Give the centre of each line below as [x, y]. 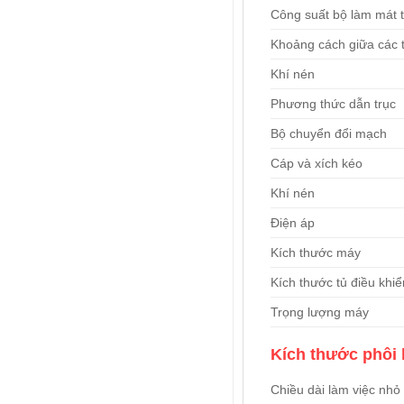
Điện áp [292, 223]
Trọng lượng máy [319, 312]
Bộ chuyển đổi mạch [328, 134]
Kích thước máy [315, 253]
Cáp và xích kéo [316, 164]
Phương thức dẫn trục [333, 104]
